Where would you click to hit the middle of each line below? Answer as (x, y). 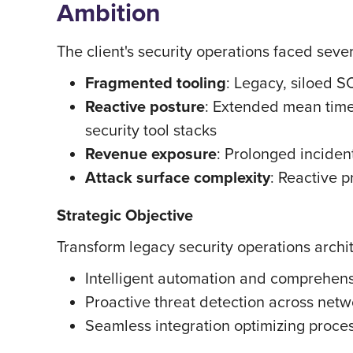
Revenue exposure (151, 154)
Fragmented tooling (156, 83)
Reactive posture (145, 106)
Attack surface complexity (178, 177)
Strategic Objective (125, 215)
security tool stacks (151, 130)
